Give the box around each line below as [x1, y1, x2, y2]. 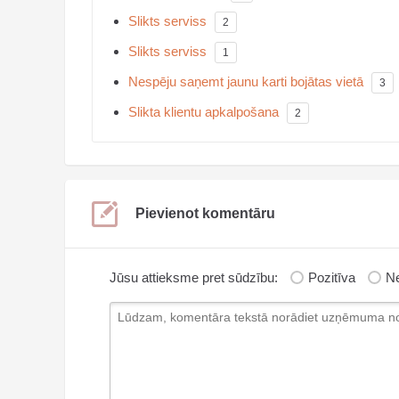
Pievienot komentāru [135, 206, 275, 222]
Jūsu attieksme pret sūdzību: [110, 270, 278, 286]
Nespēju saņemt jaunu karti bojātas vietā [128, 74, 363, 90]
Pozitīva [308, 270, 359, 286]
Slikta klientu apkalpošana [128, 104, 279, 120]
